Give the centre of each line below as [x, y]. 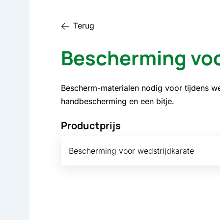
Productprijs [91, 126]
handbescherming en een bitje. [117, 101]
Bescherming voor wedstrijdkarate [131, 151]
